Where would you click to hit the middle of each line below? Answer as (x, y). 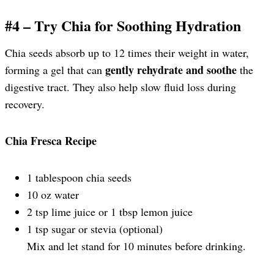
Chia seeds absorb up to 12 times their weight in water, (127, 52)
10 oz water (53, 194)
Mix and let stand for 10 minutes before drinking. (136, 246)
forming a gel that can (55, 69)
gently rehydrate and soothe (171, 69)
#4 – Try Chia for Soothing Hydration (123, 25)
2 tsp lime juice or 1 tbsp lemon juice (110, 211)
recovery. (25, 104)
